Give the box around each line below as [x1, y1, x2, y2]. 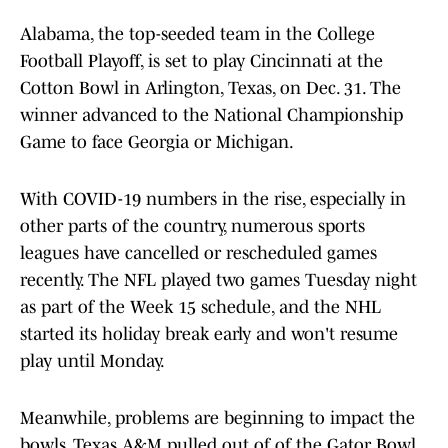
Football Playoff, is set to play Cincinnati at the [20, 51, 383, 72]
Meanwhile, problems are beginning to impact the [20, 408, 415, 429]
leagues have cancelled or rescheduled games [20, 243, 377, 264]
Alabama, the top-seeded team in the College [20, 24, 375, 45]
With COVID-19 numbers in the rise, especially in [20, 189, 406, 210]
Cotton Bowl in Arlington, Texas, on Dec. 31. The [20, 78, 401, 99]
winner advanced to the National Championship [20, 105, 403, 126]
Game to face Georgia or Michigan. [20, 132, 302, 153]
